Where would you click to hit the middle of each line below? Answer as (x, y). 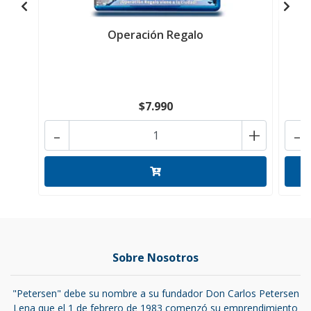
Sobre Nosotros (155, 258)
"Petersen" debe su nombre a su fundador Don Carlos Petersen (155, 293)
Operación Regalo (155, 35)
